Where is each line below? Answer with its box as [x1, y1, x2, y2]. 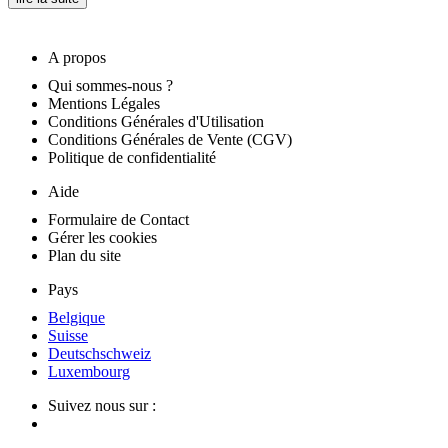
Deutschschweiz [48, 345, 151, 363]
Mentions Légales [48, 95, 160, 113]
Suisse [48, 327, 88, 345]
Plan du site [48, 247, 121, 265]
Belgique [48, 309, 105, 327]
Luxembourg [48, 363, 130, 381]
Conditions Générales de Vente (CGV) [48, 131, 292, 149]
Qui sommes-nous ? [48, 77, 173, 95]
